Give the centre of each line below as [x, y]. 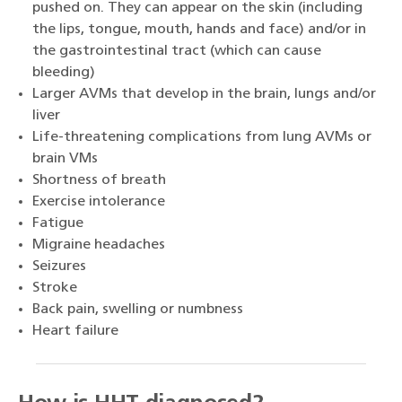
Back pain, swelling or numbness [138, 310]
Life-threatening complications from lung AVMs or [202, 138]
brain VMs [65, 159]
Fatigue [58, 224]
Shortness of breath [99, 181]
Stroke [55, 288]
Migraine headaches [99, 245]
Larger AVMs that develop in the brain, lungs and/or [204, 95]
